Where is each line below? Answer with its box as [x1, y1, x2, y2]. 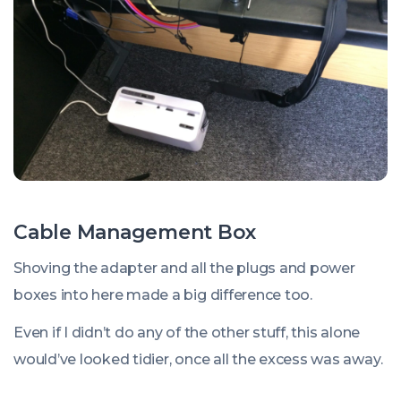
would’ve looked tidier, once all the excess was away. [13, 351, 383, 368]
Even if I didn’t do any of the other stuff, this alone [13, 324, 361, 341]
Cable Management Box [13, 220, 257, 244]
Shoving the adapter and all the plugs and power [13, 260, 355, 277]
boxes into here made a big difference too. [13, 286, 312, 303]
